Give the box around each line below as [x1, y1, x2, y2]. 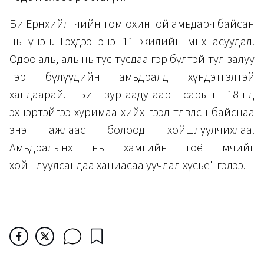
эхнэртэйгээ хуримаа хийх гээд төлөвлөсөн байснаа [9, 104, 255, 121]
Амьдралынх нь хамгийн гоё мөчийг [9, 139, 255, 156]
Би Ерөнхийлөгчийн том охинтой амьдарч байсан [9, 15, 255, 32]
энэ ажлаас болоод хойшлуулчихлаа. [9, 121, 255, 138]
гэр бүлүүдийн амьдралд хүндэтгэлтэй [9, 68, 255, 85]
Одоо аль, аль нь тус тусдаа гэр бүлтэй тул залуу [9, 51, 255, 68]
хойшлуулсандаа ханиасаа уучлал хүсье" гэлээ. [9, 157, 246, 174]
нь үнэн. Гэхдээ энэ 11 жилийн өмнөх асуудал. [9, 33, 255, 50]
